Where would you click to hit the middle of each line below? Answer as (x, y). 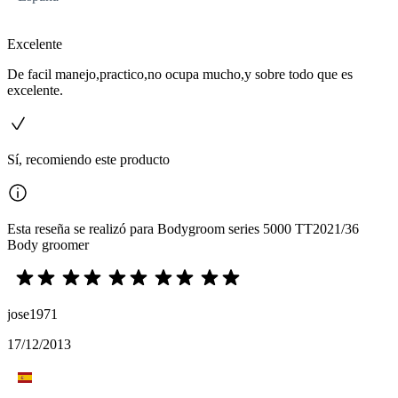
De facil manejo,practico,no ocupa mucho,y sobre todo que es (180, 74)
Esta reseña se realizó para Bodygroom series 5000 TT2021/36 (183, 229)
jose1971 (32, 314)
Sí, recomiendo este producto (88, 159)
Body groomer (48, 245)
